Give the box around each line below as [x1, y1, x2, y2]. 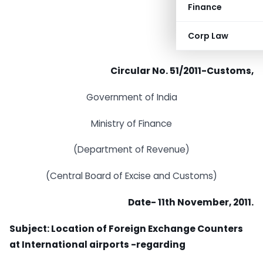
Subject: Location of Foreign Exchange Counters [9, 222, 243, 235]
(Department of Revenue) [73, 143, 190, 156]
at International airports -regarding [9, 238, 186, 251]
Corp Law [188, 30, 228, 42]
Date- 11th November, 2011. [128, 196, 254, 209]
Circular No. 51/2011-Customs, [110, 65, 254, 77]
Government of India [86, 90, 177, 103]
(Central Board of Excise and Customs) [46, 170, 217, 183]
